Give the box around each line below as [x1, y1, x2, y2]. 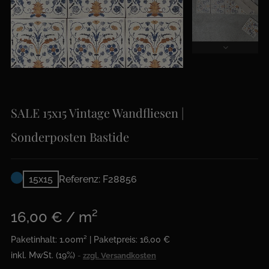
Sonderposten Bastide [11, 128, 129, 145]
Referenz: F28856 [59, 173, 137, 185]
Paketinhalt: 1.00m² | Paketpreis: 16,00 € [11, 234, 170, 244]
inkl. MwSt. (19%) [11, 250, 77, 260]
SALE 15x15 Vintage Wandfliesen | [11, 104, 184, 121]
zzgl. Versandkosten [83, 250, 156, 260]
